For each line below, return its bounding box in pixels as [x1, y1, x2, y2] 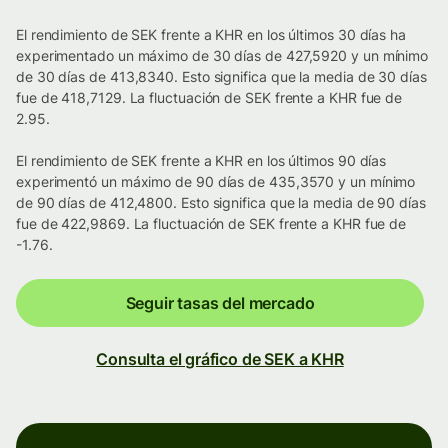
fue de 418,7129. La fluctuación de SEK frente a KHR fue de [16, 89, 403, 107]
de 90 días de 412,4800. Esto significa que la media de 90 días [16, 194, 426, 212]
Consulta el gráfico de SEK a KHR [96, 349, 344, 370]
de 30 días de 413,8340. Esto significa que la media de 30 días [16, 68, 427, 86]
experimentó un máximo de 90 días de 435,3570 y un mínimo [16, 173, 416, 191]
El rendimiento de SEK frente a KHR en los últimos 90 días [16, 152, 387, 170]
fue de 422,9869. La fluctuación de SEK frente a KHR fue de [16, 215, 407, 233]
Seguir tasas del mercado [125, 293, 315, 314]
